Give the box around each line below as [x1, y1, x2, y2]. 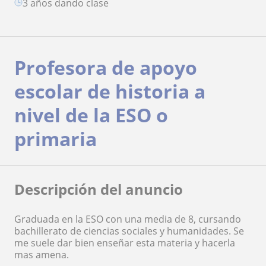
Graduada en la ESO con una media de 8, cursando [14, 213, 241, 226]
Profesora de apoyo [14, 55, 197, 80]
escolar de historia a [14, 78, 205, 104]
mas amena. [14, 248, 69, 261]
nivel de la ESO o [14, 102, 168, 128]
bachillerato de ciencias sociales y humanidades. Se [14, 224, 244, 237]
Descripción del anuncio [14, 179, 183, 199]
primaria [14, 126, 97, 151]
